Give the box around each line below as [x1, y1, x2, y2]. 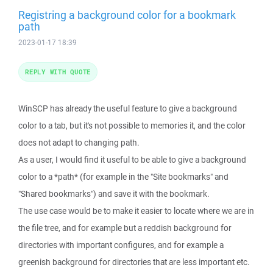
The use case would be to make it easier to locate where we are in [18, 205, 254, 216]
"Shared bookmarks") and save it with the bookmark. [18, 188, 210, 199]
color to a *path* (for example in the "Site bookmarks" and [18, 171, 229, 182]
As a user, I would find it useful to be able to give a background [18, 154, 246, 165]
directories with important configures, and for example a [18, 239, 224, 250]
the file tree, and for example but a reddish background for [18, 222, 232, 233]
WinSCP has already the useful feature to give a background [18, 103, 237, 114]
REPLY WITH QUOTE [25, 67, 91, 76]
